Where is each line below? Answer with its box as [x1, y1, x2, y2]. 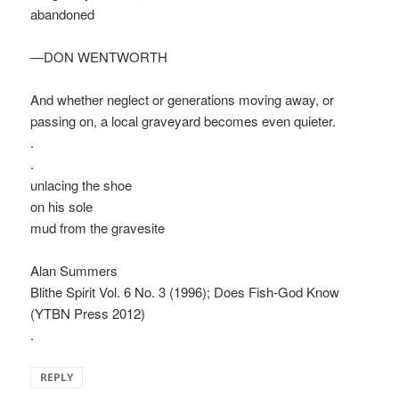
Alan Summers [30, 261, 118, 281]
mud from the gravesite [30, 218, 166, 238]
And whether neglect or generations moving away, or [30, 90, 335, 110]
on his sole [30, 197, 94, 216]
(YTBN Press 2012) [30, 304, 146, 323]
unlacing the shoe [30, 175, 133, 195]
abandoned [30, 4, 95, 24]
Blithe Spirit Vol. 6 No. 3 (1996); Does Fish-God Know [30, 282, 340, 302]
